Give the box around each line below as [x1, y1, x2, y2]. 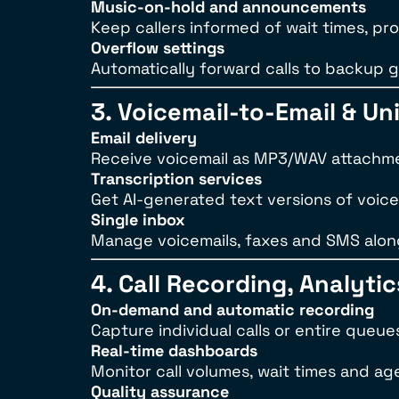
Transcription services [91, 168, 262, 189]
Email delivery [91, 127, 197, 148]
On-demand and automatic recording [91, 299, 374, 320]
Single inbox [91, 209, 185, 230]
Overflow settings [91, 37, 224, 58]
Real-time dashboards [91, 340, 257, 361]
